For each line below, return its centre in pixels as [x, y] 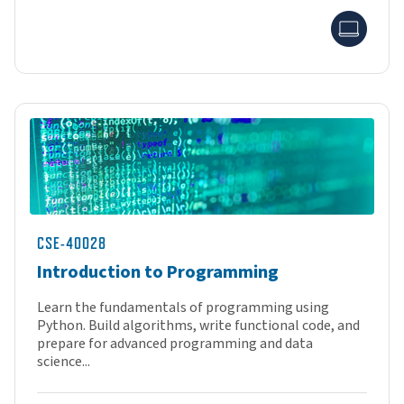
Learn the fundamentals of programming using [183, 308]
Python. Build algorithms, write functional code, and [198, 326]
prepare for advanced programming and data [175, 344]
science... [64, 362]
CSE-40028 [72, 244]
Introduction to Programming [158, 273]
